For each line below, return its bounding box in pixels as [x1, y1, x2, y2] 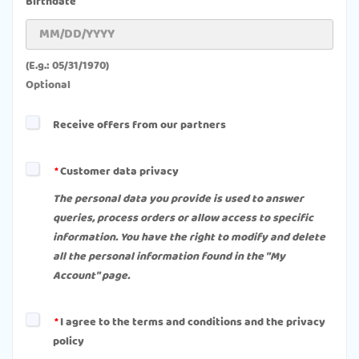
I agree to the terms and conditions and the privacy [60, 313, 325, 333]
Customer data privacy [60, 162, 179, 182]
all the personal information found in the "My [53, 247, 285, 267]
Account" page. [53, 266, 130, 286]
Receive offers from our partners [53, 115, 226, 135]
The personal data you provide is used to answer [53, 189, 304, 209]
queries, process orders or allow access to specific [53, 208, 313, 228]
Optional [26, 75, 71, 95]
